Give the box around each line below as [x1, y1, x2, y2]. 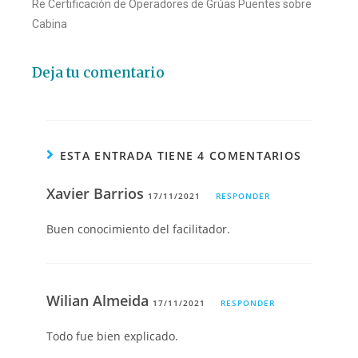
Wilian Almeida [46, 291, 153, 311]
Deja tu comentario [32, 64, 165, 82]
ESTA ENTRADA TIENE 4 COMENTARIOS [59, 148, 302, 164]
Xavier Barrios [46, 184, 149, 204]
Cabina [32, 18, 67, 31]
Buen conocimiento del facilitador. [46, 221, 231, 237]
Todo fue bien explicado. [46, 328, 179, 344]
